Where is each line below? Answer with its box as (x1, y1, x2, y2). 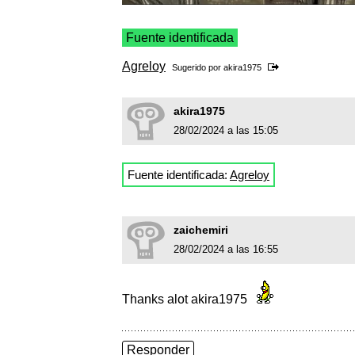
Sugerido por (172, 63, 223, 73)
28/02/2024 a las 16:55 (174, 243, 278, 256)
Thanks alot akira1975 (122, 292, 250, 307)
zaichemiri (174, 223, 228, 237)
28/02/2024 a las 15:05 (174, 124, 278, 137)
